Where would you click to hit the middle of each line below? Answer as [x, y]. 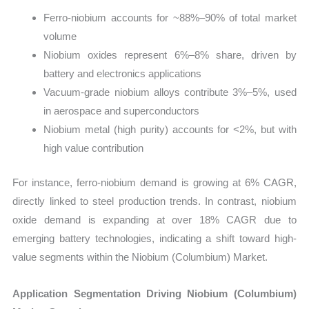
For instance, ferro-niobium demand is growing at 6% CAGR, [154, 182]
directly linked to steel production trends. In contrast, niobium [154, 201]
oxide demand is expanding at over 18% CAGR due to [154, 219]
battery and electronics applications [123, 74]
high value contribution [94, 148]
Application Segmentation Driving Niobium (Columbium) [154, 293]
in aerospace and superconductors [122, 111]
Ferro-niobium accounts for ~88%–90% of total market [170, 18]
